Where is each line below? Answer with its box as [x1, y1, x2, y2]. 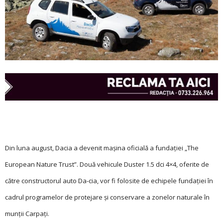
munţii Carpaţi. [5, 209, 49, 218]
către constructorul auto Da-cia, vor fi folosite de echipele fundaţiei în [5, 176, 213, 185]
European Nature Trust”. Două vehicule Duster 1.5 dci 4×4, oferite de [5, 159, 209, 169]
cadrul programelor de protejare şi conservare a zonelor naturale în [5, 192, 210, 202]
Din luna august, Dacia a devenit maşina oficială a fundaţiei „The [5, 143, 199, 152]
